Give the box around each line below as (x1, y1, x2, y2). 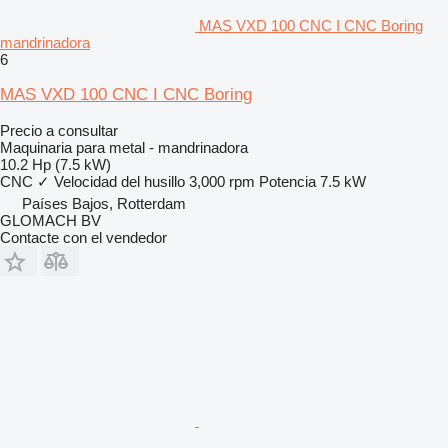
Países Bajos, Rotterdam (22, 194, 186, 212)
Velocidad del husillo (54, 172, 185, 190)
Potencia (259, 172, 316, 190)
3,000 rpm (189, 172, 255, 190)
